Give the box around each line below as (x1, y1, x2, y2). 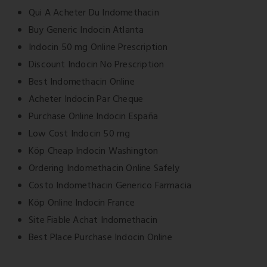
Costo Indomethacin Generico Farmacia (29, 178, 192, 194)
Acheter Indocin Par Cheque (29, 92, 144, 108)
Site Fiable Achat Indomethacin (29, 213, 157, 229)
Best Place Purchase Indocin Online (29, 230, 172, 246)
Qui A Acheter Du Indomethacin (29, 5, 159, 21)
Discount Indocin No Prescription (29, 57, 164, 73)
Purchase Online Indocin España (29, 109, 158, 125)
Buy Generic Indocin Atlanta (29, 23, 144, 39)
